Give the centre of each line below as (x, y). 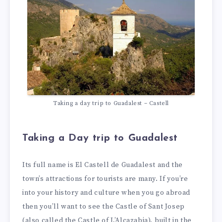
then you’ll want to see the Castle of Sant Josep (104, 206)
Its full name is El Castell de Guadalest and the (103, 165)
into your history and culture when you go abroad (106, 193)
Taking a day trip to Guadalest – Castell (111, 103)
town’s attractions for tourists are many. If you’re (105, 179)
